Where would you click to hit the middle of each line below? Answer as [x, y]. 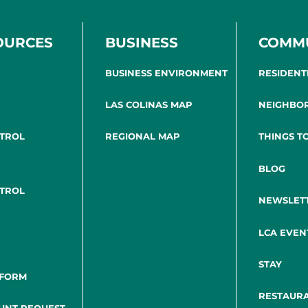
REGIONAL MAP [142, 136]
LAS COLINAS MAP [148, 105]
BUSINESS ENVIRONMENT [166, 73]
